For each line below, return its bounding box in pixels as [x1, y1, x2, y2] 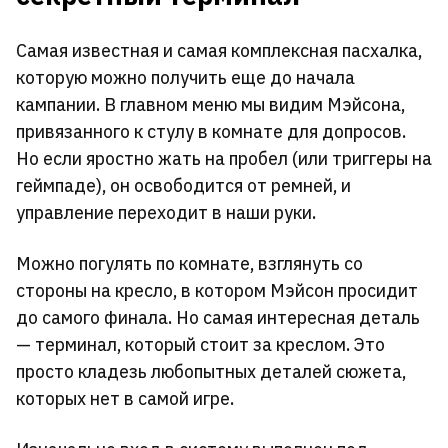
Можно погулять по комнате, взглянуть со [16, 252, 363, 276]
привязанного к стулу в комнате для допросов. [16, 120, 406, 144]
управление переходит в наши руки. [16, 201, 316, 225]
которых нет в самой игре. [16, 387, 234, 411]
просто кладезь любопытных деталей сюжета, [16, 360, 406, 384]
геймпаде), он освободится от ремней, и [16, 174, 351, 198]
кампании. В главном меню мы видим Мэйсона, [16, 93, 405, 117]
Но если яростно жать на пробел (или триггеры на [16, 147, 432, 171]
